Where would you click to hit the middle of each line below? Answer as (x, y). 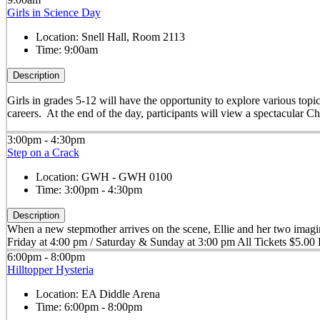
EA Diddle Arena (120, 294)
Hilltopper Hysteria (50, 270)
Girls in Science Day (54, 12)
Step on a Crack (43, 152)
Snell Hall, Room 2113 (133, 36)
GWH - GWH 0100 (126, 176)
